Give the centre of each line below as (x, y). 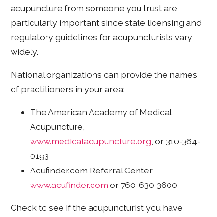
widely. (25, 51)
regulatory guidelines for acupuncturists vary (102, 37)
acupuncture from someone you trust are (94, 8)
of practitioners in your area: (68, 89)
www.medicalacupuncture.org (91, 141)
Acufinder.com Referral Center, (92, 170)
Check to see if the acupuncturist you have (97, 208)
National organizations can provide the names (104, 75)
